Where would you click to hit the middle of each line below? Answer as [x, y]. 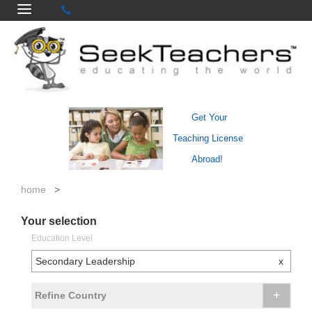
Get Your [209, 118]
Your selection [59, 221]
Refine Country [71, 296]
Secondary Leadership [85, 262]
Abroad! [207, 159]
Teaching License [208, 139]
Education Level [62, 239]
